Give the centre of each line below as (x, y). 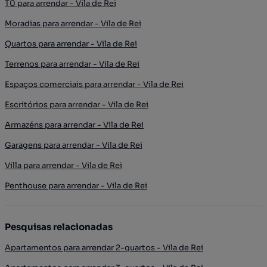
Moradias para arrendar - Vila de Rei (73, 23)
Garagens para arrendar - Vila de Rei (74, 145)
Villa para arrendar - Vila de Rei (63, 165)
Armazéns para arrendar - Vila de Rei (74, 125)
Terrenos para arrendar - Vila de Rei (72, 64)
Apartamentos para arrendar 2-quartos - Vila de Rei (104, 247)
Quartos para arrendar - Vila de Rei (71, 44)
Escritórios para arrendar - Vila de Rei (77, 104)
